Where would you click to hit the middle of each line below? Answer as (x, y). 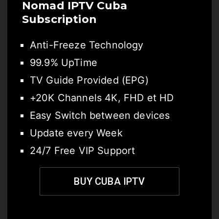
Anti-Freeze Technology (87, 45)
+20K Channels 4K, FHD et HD (102, 98)
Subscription (59, 19)
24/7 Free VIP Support (83, 151)
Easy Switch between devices (100, 115)
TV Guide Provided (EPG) (89, 80)
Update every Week (76, 133)
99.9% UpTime (64, 63)
